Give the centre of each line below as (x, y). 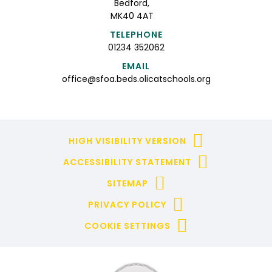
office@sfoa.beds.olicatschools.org (136, 79)
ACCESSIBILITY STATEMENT (127, 162)
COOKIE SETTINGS (127, 226)
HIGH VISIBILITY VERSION (127, 141)
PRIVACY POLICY (127, 204)
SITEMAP (127, 183)
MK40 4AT (132, 15)
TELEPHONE (136, 34)
